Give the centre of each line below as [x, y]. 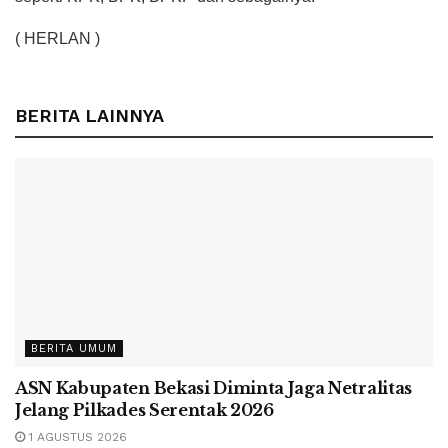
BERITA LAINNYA [89, 116]
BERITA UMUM [74, 349]
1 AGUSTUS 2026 [76, 437]
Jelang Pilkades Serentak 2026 [144, 410]
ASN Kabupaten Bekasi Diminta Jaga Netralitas [213, 388]
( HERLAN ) [57, 39]
